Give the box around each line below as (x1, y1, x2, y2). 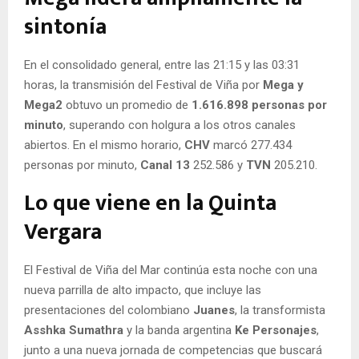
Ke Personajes (235, 322, 317, 337)
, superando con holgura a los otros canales (63, 117, 296, 132)
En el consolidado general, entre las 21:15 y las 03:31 (24, 57, 300, 72)
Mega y (263, 77, 304, 92)
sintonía (24, 7, 107, 46)
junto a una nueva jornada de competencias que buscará (24, 342, 322, 357)
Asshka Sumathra (24, 322, 123, 337)
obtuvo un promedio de (63, 97, 192, 112)
